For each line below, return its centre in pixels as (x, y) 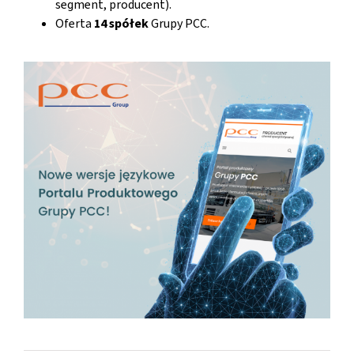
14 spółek (121, 23)
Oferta (75, 23)
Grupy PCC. (179, 23)
